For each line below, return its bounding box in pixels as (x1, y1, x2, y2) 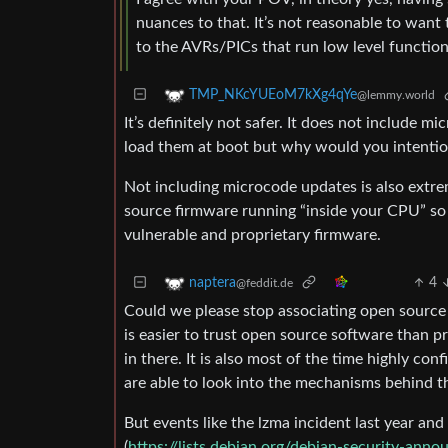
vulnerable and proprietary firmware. (124, 226, 381, 243)
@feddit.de (236, 277, 293, 289)
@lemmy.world (357, 89, 435, 101)
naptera (189, 276, 236, 290)
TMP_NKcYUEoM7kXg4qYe (189, 88, 357, 102)
